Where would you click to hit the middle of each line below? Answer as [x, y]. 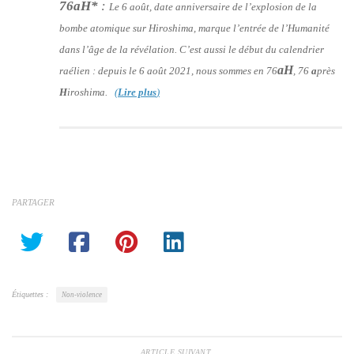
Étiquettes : [30, 294]
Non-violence [82, 294]
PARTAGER [33, 202]
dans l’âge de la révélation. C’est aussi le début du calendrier [192, 49]
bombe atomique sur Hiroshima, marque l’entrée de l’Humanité [194, 28]
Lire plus [137, 92]
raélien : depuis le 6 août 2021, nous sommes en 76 [168, 70]
